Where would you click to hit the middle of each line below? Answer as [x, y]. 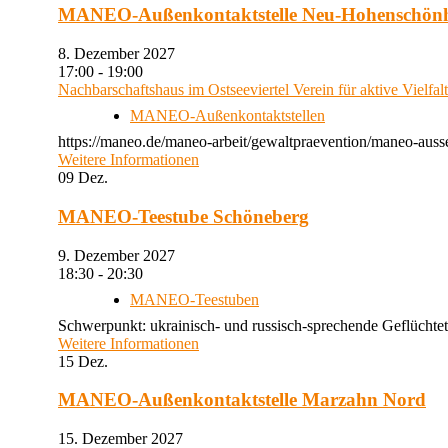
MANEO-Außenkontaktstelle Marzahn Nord [242, 400]
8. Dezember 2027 [124, 54]
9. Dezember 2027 [124, 255]
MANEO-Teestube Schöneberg [183, 216]
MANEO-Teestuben [194, 299]
